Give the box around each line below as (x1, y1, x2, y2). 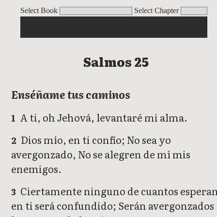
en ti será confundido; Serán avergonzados (11, 198, 214, 213)
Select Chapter (134, 6, 179, 15)
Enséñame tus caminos (11, 86, 130, 103)
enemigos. (11, 161, 62, 176)
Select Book (20, 6, 58, 15)
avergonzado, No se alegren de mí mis (11, 147, 190, 162)
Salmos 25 (83, 52, 149, 71)
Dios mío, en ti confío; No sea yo (19, 132, 171, 147)
